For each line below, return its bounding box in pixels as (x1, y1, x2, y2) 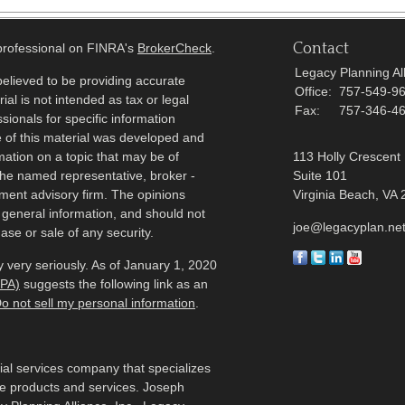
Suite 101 (293, 168, 347, 183)
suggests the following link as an (20, 277, 208, 291)
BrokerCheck (137, 41, 212, 55)
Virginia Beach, (293, 187, 379, 202)
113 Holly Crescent (293, 149, 400, 164)
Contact (293, 40, 349, 58)
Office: (295, 84, 335, 99)
